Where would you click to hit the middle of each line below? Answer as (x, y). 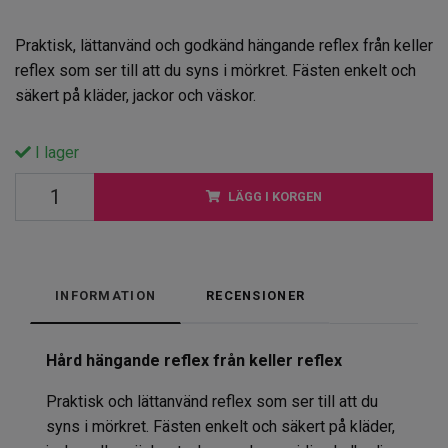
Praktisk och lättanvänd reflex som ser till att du (212, 402)
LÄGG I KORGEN (274, 197)
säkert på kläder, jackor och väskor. (135, 96)
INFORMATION (106, 296)
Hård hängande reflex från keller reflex (194, 361)
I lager (55, 153)
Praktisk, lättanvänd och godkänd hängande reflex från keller (224, 46)
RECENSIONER (256, 296)
